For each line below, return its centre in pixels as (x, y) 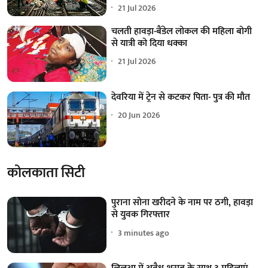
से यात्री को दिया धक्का (150, 43)
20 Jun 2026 (139, 115)
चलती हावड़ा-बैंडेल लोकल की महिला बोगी (182, 31)
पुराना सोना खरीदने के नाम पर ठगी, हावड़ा (182, 203)
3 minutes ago (144, 233)
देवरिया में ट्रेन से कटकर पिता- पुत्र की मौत (181, 97)
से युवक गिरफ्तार (141, 215)
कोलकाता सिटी (46, 173)
